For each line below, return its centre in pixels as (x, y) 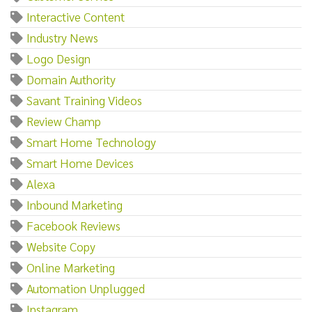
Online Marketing (71, 267)
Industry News (62, 37)
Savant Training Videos (84, 100)
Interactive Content (76, 16)
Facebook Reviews (73, 225)
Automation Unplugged (86, 288)
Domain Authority (71, 79)
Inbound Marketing (75, 204)
